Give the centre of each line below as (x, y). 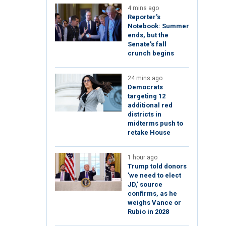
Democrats (145, 87)
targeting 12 (147, 96)
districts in (145, 115)
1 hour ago (143, 158)
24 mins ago (145, 78)
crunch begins (151, 53)
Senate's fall (147, 44)
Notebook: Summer (158, 26)
